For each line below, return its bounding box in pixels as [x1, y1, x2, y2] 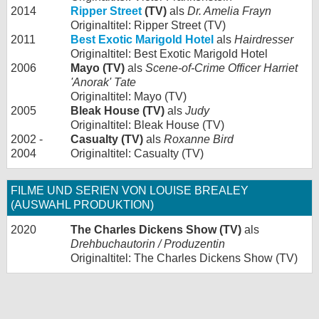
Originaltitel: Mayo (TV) [70, 90, 187, 103]
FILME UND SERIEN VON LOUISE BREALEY [11, 184, 249, 197]
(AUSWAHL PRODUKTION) [11, 199, 154, 211]
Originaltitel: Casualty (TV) [70, 147, 204, 160]
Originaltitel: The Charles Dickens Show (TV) [70, 252, 298, 265]
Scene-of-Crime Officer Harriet [145, 62, 298, 75]
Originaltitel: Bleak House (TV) [70, 119, 224, 132]
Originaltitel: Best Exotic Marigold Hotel [70, 48, 268, 61]
